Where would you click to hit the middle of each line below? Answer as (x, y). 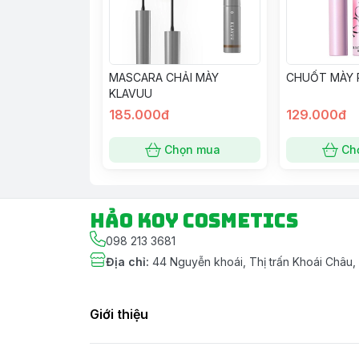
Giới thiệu (119, 314)
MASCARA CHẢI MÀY (164, 77)
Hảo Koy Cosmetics (194, 220)
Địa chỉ (126, 261)
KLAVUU (131, 93)
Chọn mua (193, 149)
